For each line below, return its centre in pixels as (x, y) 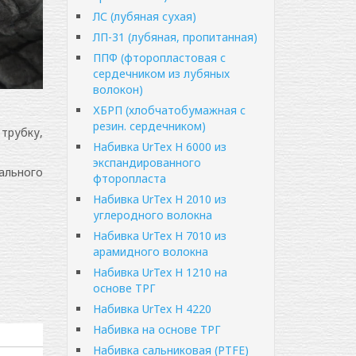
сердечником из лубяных (161, 74)
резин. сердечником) (149, 126)
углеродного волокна (152, 215)
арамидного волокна (150, 252)
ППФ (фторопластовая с (159, 58)
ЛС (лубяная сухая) (144, 16)
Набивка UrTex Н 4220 (152, 309)
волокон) (118, 89)
